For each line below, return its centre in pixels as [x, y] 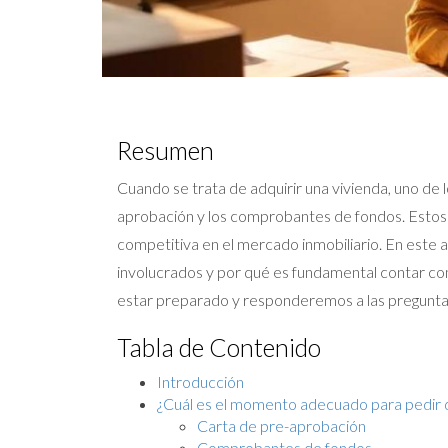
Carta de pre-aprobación [281, 425]
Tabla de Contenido [219, 346]
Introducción [200, 381]
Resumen [165, 149]
